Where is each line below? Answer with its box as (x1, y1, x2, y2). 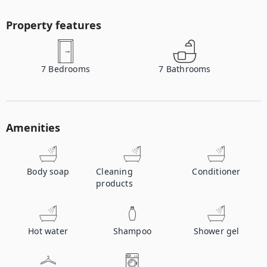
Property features (6, 18, 101, 32)
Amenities (6, 120, 60, 135)
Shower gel (193, 225, 240, 237)
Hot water (28, 225, 69, 237)
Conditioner (192, 166, 241, 177)
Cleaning (96, 166, 133, 177)
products (96, 178, 133, 189)
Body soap (27, 166, 70, 177)
